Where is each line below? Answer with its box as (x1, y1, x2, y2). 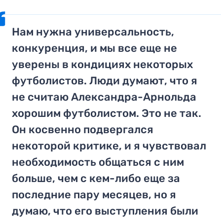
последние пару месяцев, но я (12, 187, 177, 201)
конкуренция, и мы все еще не (12, 41, 178, 55)
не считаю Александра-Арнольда (12, 90, 197, 104)
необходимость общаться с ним (12, 155, 184, 169)
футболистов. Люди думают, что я (12, 74, 198, 87)
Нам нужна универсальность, (12, 25, 175, 38)
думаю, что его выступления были (12, 204, 199, 218)
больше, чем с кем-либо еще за (12, 171, 181, 185)
